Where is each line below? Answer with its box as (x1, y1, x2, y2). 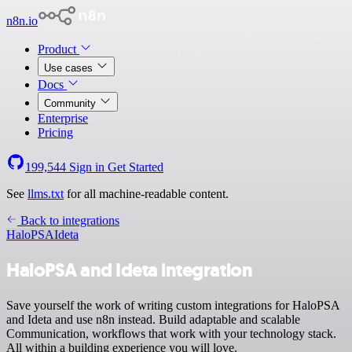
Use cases (44, 62, 96, 74)
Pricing (38, 126, 73, 139)
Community (44, 97, 99, 109)
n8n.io (6, 14, 38, 27)
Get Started (108, 160, 163, 174)
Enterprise (38, 112, 88, 125)
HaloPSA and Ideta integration (6, 257, 253, 283)
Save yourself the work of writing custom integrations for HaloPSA (6, 298, 339, 312)
